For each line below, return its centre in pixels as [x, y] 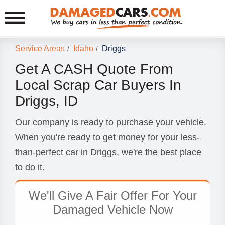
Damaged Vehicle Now [113, 210]
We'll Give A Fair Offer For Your [113, 196]
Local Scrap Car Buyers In [98, 85]
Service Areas [40, 49]
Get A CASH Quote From [94, 69]
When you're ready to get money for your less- [107, 137]
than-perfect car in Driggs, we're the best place [108, 152]
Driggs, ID [46, 101]
